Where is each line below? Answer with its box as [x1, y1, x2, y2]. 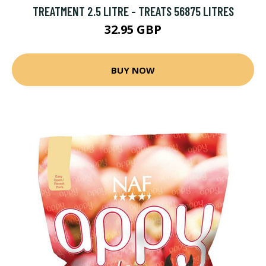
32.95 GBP [104, 21, 161, 37]
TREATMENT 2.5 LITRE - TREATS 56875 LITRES [32, 4, 234, 18]
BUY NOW [111, 64, 155, 76]
